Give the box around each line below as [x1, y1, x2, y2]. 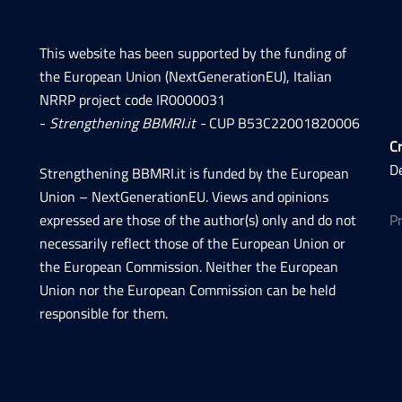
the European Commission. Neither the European [39, 256, 338, 278]
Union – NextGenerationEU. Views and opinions [39, 186, 328, 208]
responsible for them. [39, 302, 168, 325]
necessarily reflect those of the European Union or [39, 232, 345, 255]
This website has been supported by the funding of [39, 42, 346, 65]
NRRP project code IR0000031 [39, 89, 225, 111]
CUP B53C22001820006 [209, 112, 360, 135]
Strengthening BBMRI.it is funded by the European [39, 162, 349, 185]
